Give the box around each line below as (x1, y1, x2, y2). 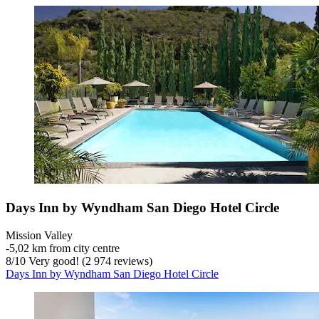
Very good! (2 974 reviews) (26, 254, 152, 267)
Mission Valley (6, 229, 73, 241)
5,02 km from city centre (9, 241, 120, 254)
